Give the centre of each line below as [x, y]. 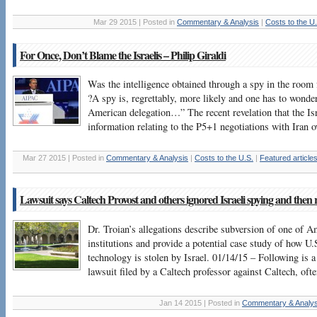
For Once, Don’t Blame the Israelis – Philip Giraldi [123, 54]
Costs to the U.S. [224, 158]
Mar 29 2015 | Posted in [135, 22]
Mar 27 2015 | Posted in [64, 158]
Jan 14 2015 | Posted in [201, 303]
